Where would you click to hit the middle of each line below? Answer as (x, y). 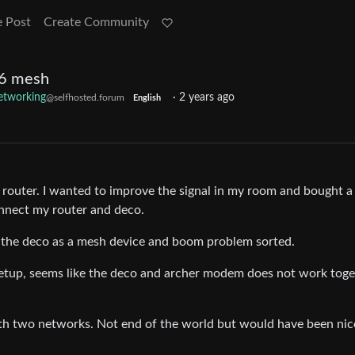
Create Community (96, 22)
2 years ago (206, 98)
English (147, 99)
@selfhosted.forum (85, 98)
